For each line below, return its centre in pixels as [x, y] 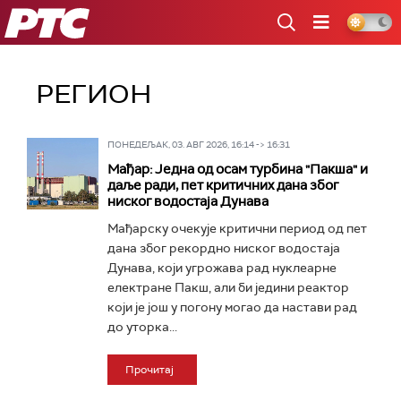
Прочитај [149, 370]
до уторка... [142, 327]
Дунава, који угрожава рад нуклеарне [222, 268]
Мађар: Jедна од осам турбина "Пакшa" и [238, 169]
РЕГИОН [94, 93]
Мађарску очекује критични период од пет [237, 228]
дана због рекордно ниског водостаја [224, 248]
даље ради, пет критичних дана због [223, 185]
